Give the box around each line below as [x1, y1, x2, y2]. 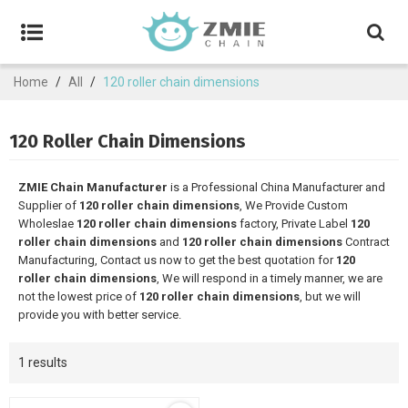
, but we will [300, 290, 361, 303]
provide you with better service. [18, 308, 181, 321]
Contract [342, 235, 390, 249]
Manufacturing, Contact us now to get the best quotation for [18, 253, 336, 267]
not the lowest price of [18, 290, 139, 303]
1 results [18, 355, 67, 370]
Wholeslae [18, 217, 76, 230]
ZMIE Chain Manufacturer [18, 180, 168, 194]
